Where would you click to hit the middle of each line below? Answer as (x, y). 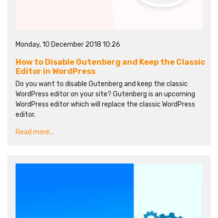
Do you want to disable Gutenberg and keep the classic (102, 84)
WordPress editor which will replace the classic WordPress (105, 104)
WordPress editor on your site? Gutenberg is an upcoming (105, 94)
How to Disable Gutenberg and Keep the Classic (110, 62)
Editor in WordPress (55, 71)
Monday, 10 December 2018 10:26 (68, 45)
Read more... (35, 132)
